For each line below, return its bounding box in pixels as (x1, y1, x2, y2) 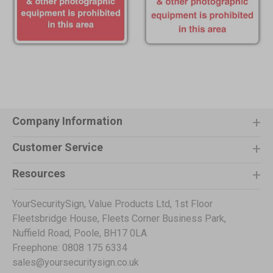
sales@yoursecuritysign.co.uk (12, 257, 139, 269)
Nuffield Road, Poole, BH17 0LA (12, 227, 147, 239)
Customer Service (12, 141, 103, 154)
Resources (12, 167, 65, 180)
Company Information (12, 115, 122, 128)
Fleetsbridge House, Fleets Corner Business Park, (12, 213, 226, 225)
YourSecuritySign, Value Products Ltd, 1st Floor (12, 198, 213, 210)
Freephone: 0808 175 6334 (12, 242, 127, 254)
